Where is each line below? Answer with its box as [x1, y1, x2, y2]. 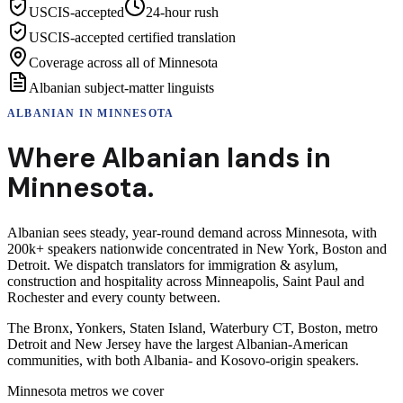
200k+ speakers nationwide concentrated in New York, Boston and [7, 240, 387, 256]
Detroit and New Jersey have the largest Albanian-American [7, 336, 348, 352]
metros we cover [67, 382, 164, 399]
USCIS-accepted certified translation [29, 29, 236, 45]
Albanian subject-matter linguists [29, 79, 214, 95]
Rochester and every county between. [7, 289, 220, 305]
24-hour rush [146, 4, 219, 20]
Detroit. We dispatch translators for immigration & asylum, [7, 256, 338, 273]
